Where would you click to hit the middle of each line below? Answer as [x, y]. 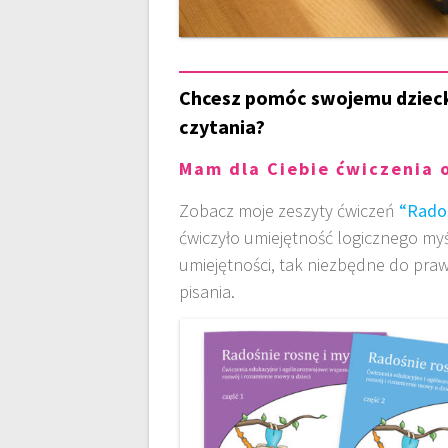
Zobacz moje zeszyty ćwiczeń [289, 211]
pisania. [207, 292]
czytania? [222, 127]
